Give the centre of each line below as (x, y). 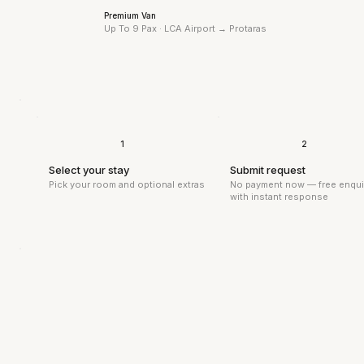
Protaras (248, 29)
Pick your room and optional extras (126, 184)
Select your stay (90, 169)
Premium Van (130, 15)
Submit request (269, 169)
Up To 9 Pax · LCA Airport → (167, 28)
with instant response (279, 196)
